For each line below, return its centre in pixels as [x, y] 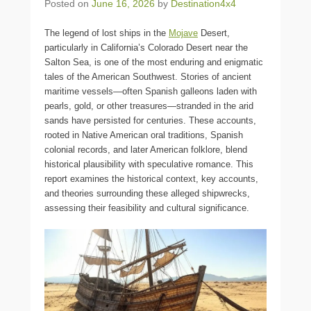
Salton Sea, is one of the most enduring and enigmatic [154, 62]
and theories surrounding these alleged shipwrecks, [147, 193]
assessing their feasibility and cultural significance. [147, 208]
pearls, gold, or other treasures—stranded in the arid [149, 106]
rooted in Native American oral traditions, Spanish [144, 135]
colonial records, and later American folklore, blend [146, 150]
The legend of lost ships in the [107, 33]
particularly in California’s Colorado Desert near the [146, 48]
